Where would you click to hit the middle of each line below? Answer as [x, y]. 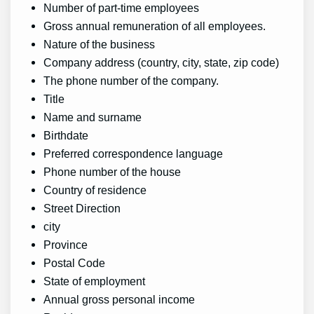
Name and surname [93, 117]
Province [66, 244]
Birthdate [66, 135]
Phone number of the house [112, 171]
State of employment [95, 281]
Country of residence [95, 190]
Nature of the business [100, 44]
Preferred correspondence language [134, 153]
